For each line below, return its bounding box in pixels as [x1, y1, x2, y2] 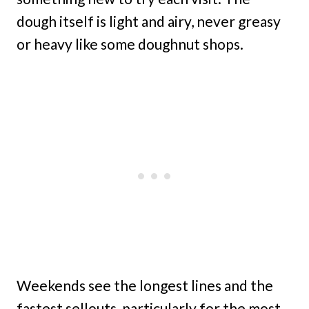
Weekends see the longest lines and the [17, 277, 273, 295]
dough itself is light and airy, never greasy [17, 12, 281, 30]
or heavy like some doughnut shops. [17, 35, 243, 53]
